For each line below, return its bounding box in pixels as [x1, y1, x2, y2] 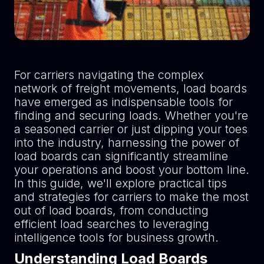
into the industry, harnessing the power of [14, 135, 239, 150]
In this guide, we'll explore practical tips [14, 176, 227, 190]
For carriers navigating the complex [14, 67, 203, 82]
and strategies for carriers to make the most [14, 189, 249, 204]
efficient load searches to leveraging [14, 216, 209, 231]
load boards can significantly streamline [14, 148, 228, 163]
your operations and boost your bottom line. [14, 162, 249, 177]
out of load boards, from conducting [14, 203, 209, 217]
